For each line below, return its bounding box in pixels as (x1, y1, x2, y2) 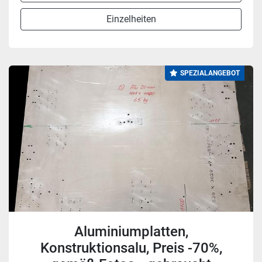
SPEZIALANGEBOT (180, 69, 240, 77)
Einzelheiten (106, 13, 156, 25)
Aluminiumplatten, (74, 223, 188, 240)
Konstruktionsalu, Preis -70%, (40, 240, 222, 256)
